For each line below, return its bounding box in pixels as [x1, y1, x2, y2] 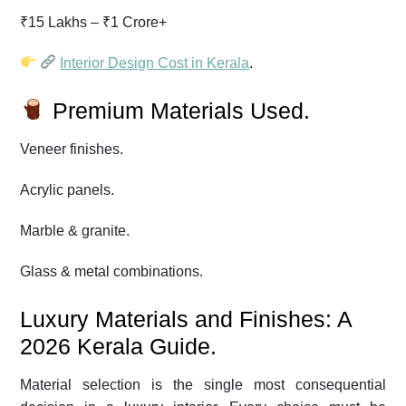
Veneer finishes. [20, 140, 123, 157]
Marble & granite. [20, 222, 130, 238]
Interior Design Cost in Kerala [60, 54, 250, 71]
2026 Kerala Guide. [20, 333, 217, 359]
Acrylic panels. [20, 181, 114, 198]
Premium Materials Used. [45, 97, 310, 123]
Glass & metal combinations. [20, 263, 203, 279]
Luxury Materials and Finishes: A [20, 305, 352, 332]
